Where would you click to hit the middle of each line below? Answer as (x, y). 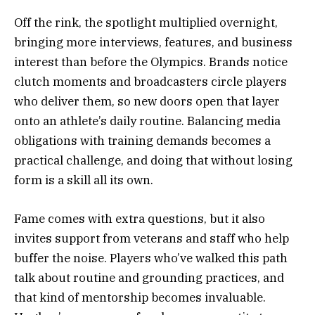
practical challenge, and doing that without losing (153, 161)
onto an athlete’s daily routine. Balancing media (147, 121)
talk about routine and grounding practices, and (149, 277)
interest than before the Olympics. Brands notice (151, 62)
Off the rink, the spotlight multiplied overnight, (146, 23)
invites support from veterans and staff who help (152, 238)
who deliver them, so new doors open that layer (147, 102)
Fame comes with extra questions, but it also (140, 218)
